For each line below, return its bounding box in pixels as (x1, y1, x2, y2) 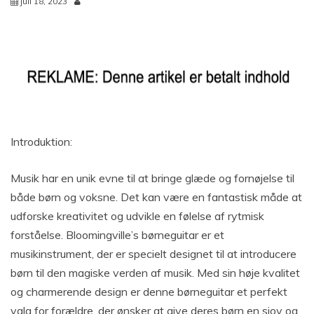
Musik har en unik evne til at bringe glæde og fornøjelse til (11, 170, 294, 185)
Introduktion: (11, 134, 72, 149)
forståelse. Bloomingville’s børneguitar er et (11, 227, 224, 242)
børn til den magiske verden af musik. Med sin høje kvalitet (11, 265, 300, 280)
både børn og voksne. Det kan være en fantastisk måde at (11, 189, 302, 204)
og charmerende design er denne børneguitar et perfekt (11, 284, 287, 299)
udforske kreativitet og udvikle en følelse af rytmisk (11, 208, 264, 223)
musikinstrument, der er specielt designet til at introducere (11, 246, 296, 261)
